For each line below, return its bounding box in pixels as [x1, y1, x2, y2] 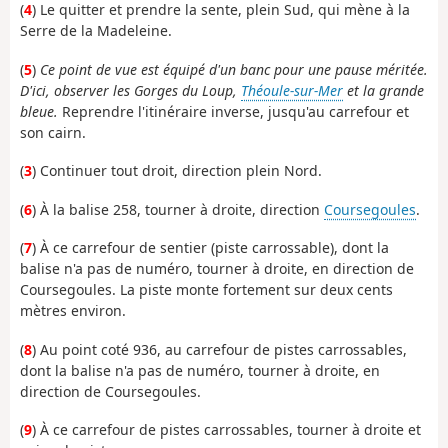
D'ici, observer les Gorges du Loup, [20, 80, 241, 100]
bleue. [20, 101, 58, 121]
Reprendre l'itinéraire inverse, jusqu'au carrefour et [58, 101, 409, 121]
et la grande [343, 80, 424, 100]
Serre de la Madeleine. [20, 21, 172, 41]
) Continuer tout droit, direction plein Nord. [32, 161, 322, 181]
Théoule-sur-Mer [241, 80, 343, 100]
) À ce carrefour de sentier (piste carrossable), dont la [32, 238, 389, 258]
